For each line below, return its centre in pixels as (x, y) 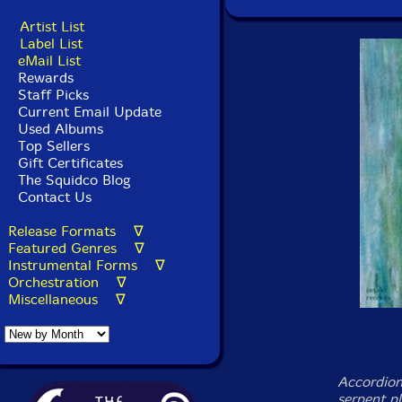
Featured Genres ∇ (76, 248)
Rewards (46, 78)
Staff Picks (53, 95)
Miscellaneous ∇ (67, 299)
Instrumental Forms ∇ (87, 265)
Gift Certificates (70, 163)
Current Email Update (87, 112)
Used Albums (61, 129)
